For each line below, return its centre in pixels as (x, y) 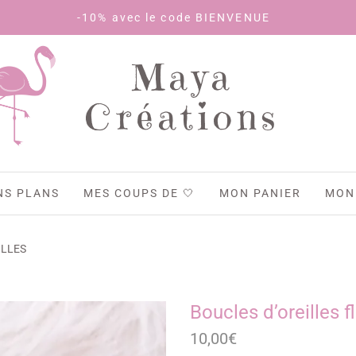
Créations (183, 117)
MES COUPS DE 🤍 (140, 193)
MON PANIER (261, 193)
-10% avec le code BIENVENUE (117, 18)
